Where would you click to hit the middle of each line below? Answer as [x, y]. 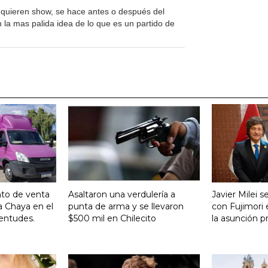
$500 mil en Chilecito [112, 218]
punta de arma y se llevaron [126, 206]
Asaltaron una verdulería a [122, 194]
